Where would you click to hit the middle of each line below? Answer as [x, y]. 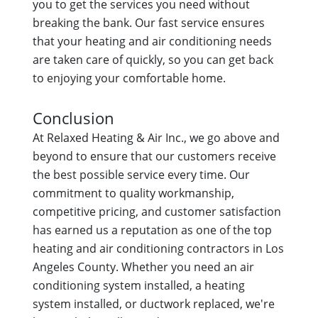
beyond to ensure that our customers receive [154, 157]
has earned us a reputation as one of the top [152, 230]
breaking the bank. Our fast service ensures [148, 23]
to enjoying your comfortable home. [129, 78]
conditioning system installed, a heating [138, 286]
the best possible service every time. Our [141, 175]
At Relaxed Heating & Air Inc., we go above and [156, 138]
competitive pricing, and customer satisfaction [157, 212]
